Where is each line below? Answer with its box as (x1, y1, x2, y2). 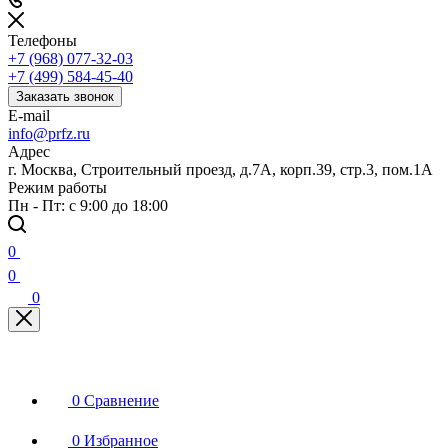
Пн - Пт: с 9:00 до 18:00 (8, 197, 168, 214)
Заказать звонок (16, 89, 114, 104)
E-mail (8, 107, 50, 124)
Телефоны (8, 32, 77, 49)
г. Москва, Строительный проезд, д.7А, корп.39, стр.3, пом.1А (8, 161, 433, 178)
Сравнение (84, 392, 159, 409)
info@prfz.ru (8, 125, 90, 142)
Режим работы (8, 179, 107, 196)
